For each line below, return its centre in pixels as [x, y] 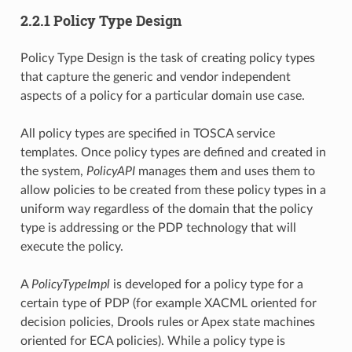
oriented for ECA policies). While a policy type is [152, 341]
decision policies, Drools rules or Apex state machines [167, 323]
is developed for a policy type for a [206, 285]
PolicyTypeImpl [70, 285]
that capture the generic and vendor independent [155, 77]
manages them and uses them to [225, 172]
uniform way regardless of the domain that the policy [166, 209]
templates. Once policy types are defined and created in [173, 153]
